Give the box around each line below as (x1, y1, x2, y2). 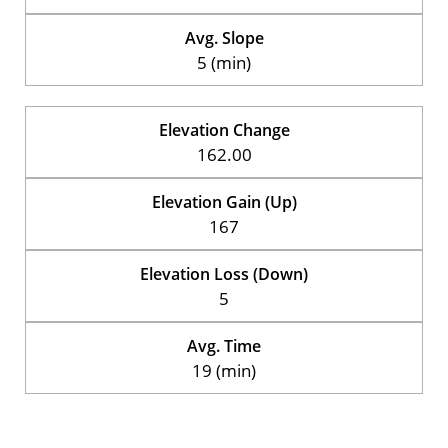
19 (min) (192, 358, 256, 382)
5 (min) (197, 50, 251, 74)
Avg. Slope (184, 26, 264, 49)
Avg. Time (187, 334, 261, 357)
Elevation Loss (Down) (140, 262, 308, 285)
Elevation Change (158, 118, 290, 141)
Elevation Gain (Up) (151, 190, 297, 213)
